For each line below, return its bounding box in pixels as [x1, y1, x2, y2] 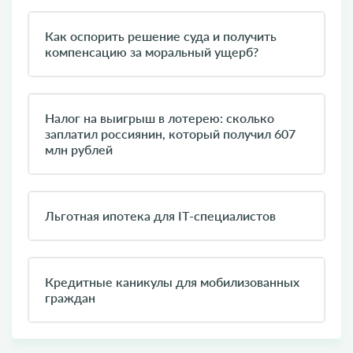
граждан [45, 290, 95, 305]
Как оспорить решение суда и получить [45, 28, 277, 43]
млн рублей [45, 142, 113, 157]
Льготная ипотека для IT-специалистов [45, 208, 276, 223]
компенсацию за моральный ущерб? [45, 44, 258, 59]
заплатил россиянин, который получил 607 [45, 126, 295, 141]
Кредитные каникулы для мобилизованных [45, 274, 299, 289]
